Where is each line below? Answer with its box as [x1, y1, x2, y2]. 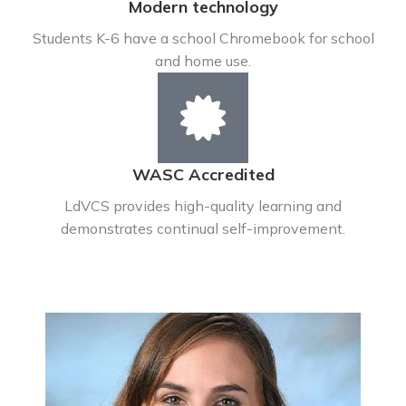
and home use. [155, 52, 251, 70]
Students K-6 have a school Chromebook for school [32, 29, 374, 47]
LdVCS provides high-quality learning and [64, 197, 342, 215]
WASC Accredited [131, 164, 275, 185]
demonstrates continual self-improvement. [61, 219, 345, 237]
